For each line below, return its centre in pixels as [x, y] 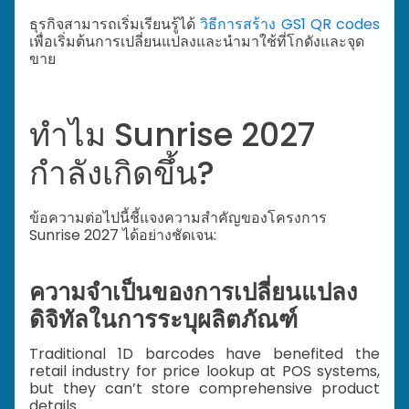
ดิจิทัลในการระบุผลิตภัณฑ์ [163, 319]
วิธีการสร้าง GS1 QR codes [290, 25]
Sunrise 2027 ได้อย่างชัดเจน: [123, 235]
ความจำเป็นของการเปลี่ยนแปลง [194, 292]
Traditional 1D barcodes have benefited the [204, 353]
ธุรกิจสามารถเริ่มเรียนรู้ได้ [115, 25]
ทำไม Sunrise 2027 [172, 134]
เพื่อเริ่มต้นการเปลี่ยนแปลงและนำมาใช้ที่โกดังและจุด [197, 42]
